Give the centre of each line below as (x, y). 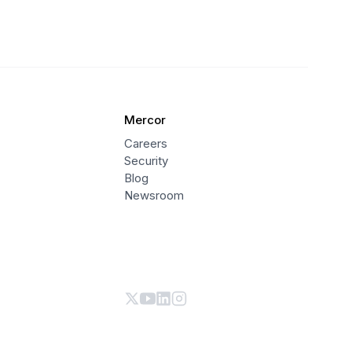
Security (147, 160)
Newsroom (154, 195)
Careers (146, 143)
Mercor (145, 119)
